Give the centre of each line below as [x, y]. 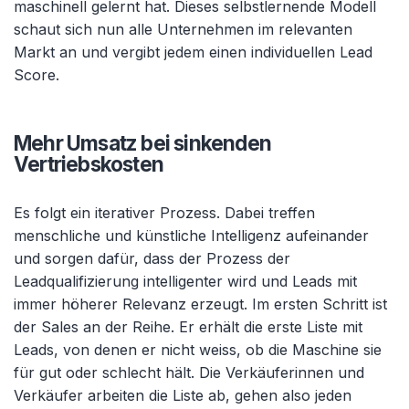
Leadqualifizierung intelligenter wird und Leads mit [185, 281]
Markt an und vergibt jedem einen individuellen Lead [193, 52]
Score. [37, 74]
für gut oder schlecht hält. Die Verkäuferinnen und [189, 372]
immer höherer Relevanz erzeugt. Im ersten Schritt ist [200, 304]
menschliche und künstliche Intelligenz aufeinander [191, 235]
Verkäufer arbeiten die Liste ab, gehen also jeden [183, 395]
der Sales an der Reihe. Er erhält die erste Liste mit [188, 326]
